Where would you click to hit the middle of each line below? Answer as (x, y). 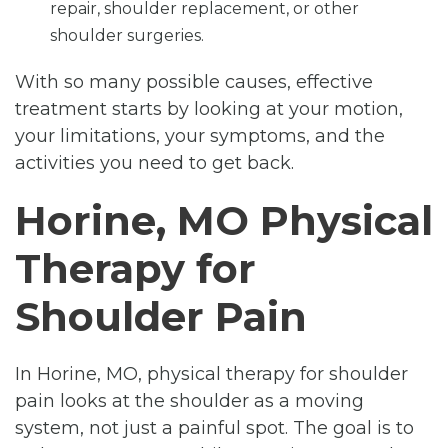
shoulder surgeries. (127, 35)
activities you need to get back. (154, 162)
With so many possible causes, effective (194, 81)
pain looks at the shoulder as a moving (189, 400)
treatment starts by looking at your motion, (209, 108)
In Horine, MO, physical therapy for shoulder (211, 373)
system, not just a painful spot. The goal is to (214, 427)
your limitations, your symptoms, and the (200, 135)
